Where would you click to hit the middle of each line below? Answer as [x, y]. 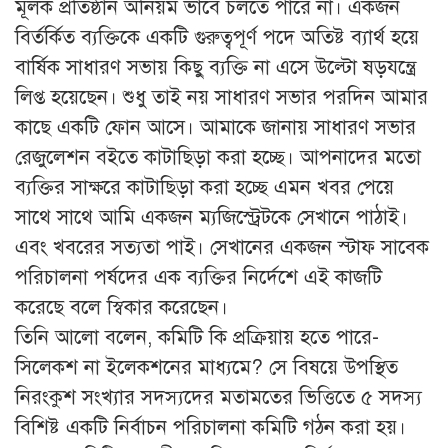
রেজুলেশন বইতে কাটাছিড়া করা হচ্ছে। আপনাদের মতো [218, 157]
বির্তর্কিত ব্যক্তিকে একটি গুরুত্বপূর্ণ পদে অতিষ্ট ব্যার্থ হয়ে [217, 37]
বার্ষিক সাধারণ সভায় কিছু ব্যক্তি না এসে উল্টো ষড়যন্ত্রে [215, 67]
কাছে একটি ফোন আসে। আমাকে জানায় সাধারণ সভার [215, 127]
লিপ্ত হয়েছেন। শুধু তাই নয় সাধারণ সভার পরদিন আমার [221, 97]
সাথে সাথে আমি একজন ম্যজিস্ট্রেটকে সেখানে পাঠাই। [211, 217]
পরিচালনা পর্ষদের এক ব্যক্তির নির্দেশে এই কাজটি [198, 277]
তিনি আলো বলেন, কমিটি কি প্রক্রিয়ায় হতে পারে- [197, 337]
